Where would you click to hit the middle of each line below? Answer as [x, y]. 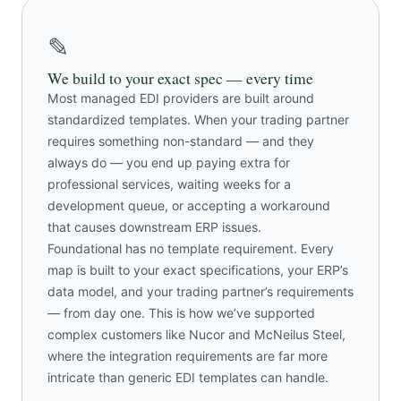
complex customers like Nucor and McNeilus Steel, [196, 334]
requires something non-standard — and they [181, 141]
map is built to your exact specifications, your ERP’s [198, 269]
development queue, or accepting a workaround [189, 205]
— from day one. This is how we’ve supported [181, 312]
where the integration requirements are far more [188, 355]
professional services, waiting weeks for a [169, 183]
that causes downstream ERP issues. [154, 226]
